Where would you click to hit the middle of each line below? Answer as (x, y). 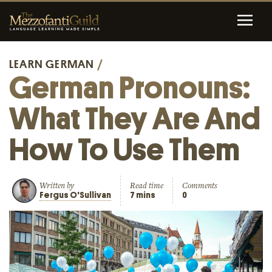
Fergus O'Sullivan (75, 195)
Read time (147, 185)
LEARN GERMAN (52, 64)
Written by (57, 185)
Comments (200, 185)
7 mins (143, 195)
